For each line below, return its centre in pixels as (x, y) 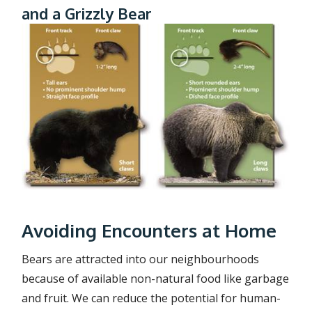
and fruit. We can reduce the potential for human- (151, 298)
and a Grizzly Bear (87, 14)
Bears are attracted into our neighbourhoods (141, 259)
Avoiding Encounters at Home (149, 231)
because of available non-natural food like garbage (156, 279)
